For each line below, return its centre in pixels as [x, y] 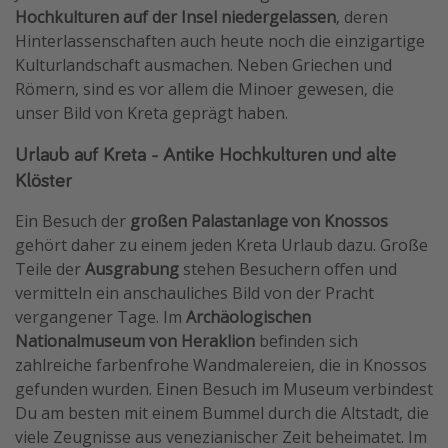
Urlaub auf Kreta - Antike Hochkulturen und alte [205, 153]
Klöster [43, 179]
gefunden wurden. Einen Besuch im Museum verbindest [224, 388]
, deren [362, 16]
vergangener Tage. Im [100, 316]
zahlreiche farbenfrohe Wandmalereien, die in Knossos [221, 364]
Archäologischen [248, 316]
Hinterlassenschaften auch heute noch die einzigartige [220, 40]
